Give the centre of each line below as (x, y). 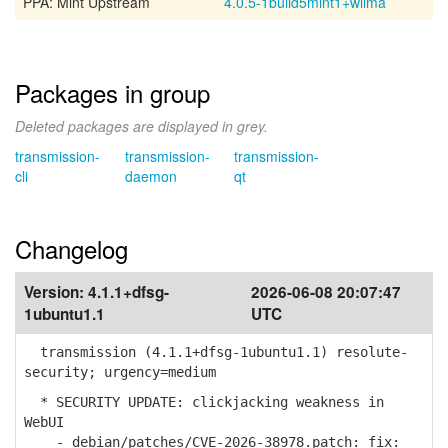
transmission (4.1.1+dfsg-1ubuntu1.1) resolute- (216, 352)
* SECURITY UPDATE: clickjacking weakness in (204, 402)
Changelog (71, 248)
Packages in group (112, 92)
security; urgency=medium (120, 372)
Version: (56, 292)
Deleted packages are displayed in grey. (141, 126)
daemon (150, 176)
